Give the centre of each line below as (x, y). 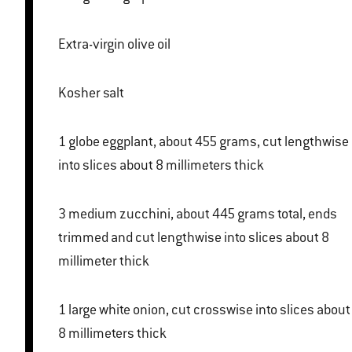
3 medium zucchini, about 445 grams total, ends (63, 214)
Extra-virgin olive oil (114, 44)
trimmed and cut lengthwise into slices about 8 (194, 238)
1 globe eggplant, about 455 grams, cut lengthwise (63, 142)
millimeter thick (104, 261)
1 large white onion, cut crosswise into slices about (63, 310)
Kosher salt (91, 93)
